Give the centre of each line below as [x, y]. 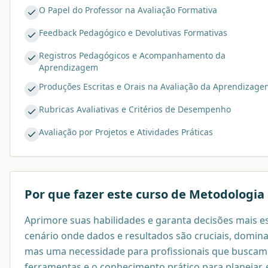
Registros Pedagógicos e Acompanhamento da [132, 55]
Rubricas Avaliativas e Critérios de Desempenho [135, 109]
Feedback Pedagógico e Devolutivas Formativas [133, 32]
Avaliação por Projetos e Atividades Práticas [126, 132]
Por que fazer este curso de [107, 194]
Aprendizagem [68, 67]
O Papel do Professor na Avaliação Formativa [128, 10]
